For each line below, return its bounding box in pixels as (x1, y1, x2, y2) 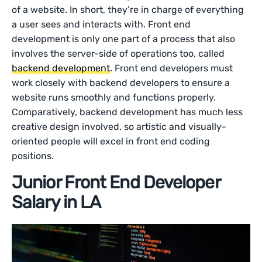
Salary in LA (12, 192, 101, 213)
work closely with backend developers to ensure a (12, 77, 230, 89)
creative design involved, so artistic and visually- (12, 121, 227, 133)
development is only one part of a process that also (12, 33, 236, 45)
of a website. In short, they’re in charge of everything (12, 4, 244, 16)
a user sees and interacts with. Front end (12, 19, 191, 30)
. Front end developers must (110, 63, 233, 74)
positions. (12, 150, 54, 162)
